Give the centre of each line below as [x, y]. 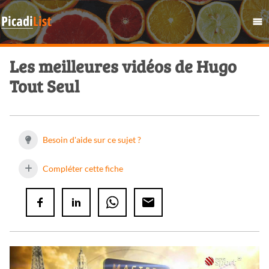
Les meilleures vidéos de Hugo [123, 66]
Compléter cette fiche [82, 169]
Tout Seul [44, 86]
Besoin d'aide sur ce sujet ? [91, 140]
